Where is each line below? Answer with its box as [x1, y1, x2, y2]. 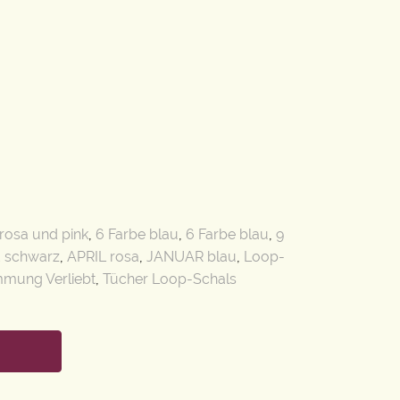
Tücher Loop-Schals [103, 270, 237, 287]
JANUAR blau [146, 247, 237, 265]
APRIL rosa [67, 247, 139, 265]
